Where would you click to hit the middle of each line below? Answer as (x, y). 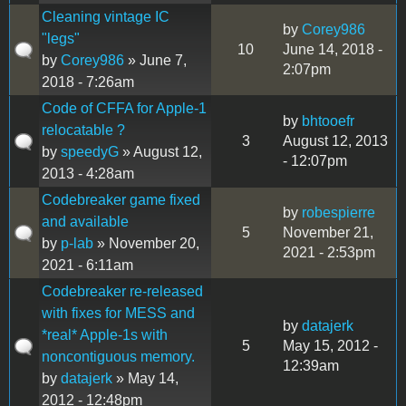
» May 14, (145, 378)
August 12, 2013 (335, 140)
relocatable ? (83, 130)
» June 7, (155, 60)
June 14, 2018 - (333, 49)
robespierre (338, 212)
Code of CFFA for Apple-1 (124, 108)
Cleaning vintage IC (106, 16)
